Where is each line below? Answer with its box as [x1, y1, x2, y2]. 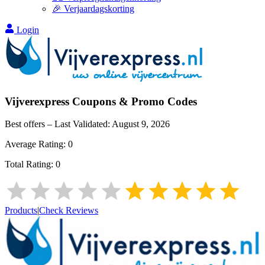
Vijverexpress [5, 95, 69, 108]
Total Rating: [5, 159, 56, 170]
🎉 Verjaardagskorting [52, 4, 134, 14]
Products [5, 205, 37, 216]
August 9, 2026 [112, 119, 170, 130]
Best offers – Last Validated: [5, 119, 112, 130]
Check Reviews [39, 205, 98, 216]
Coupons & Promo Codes [69, 95, 197, 108]
